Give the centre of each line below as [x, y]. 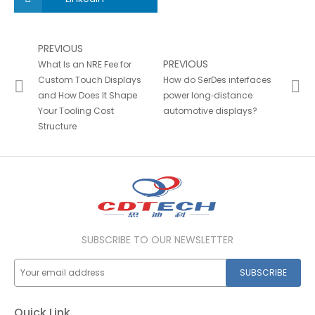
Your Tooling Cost [76, 111]
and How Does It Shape [88, 96]
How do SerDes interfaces [218, 80]
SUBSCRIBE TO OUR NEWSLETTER [157, 240]
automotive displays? [211, 111]
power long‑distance [208, 96]
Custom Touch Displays [90, 80]
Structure [57, 127]
